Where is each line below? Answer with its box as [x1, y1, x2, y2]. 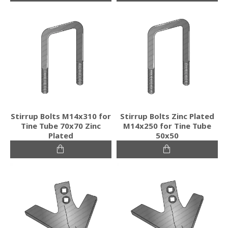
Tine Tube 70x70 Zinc [20, 120, 101, 131]
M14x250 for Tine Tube [123, 120, 211, 131]
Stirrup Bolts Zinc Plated [120, 110, 214, 121]
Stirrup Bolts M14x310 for [10, 110, 111, 121]
